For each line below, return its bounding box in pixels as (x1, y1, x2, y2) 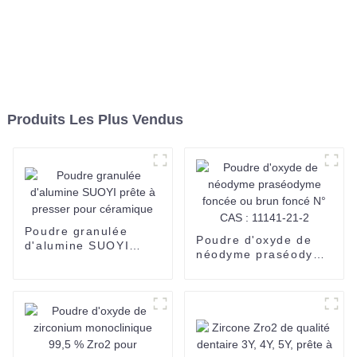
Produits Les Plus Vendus (6, 111, 183, 127)
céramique (24, 268, 89, 281)
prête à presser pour (24, 253, 153, 267)
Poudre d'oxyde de (195, 233, 312, 246)
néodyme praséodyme (195, 247, 331, 261)
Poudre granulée (24, 225, 128, 238)
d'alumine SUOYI (24, 239, 130, 253)
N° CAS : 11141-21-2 (195, 276, 327, 289)
